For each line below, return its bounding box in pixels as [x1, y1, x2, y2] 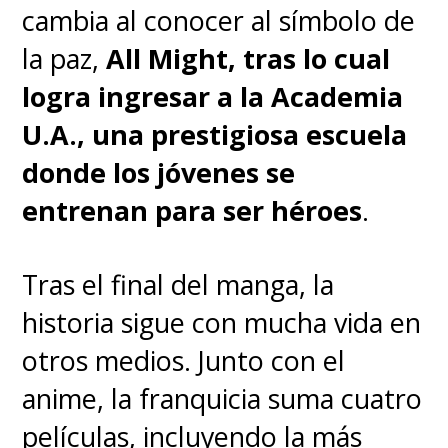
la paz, [22, 40, 100, 78]
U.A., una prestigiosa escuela [22, 116, 408, 154]
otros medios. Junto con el [22, 341, 346, 379]
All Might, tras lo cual [106, 40, 391, 78]
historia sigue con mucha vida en [22, 303, 422, 341]
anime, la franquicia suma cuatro [22, 379, 423, 417]
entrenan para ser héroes [22, 192, 363, 230]
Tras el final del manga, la [22, 265, 335, 303]
